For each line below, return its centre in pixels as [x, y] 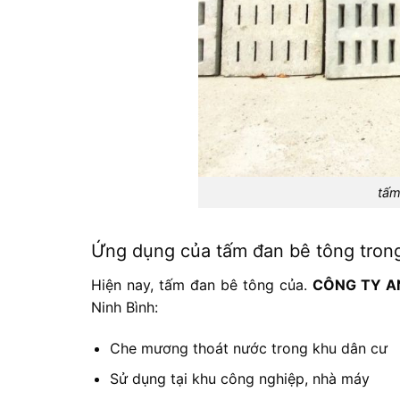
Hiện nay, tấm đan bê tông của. [202, 284]
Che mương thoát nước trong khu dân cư [248, 348]
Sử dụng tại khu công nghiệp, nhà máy [239, 379]
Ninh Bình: [125, 307]
